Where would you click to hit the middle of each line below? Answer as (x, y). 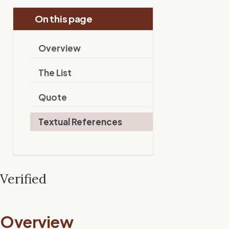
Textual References (81, 121)
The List (55, 72)
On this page (63, 18)
